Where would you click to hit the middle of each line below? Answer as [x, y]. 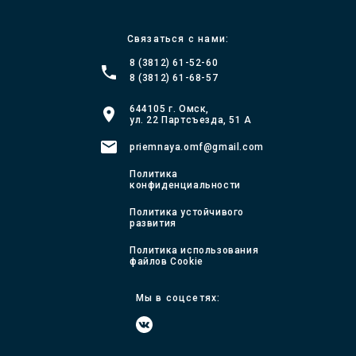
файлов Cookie [166, 261]
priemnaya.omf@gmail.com [197, 147]
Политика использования [194, 250]
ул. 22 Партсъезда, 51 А [191, 120]
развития [153, 223]
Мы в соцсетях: [178, 298]
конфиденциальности [185, 185]
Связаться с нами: [178, 39]
